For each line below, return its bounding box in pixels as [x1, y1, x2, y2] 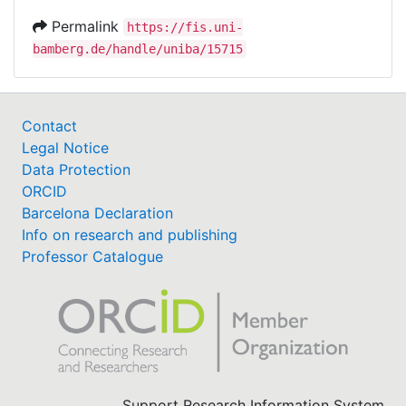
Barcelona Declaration [22, 203, 173, 222]
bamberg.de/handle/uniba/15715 [33, 41, 243, 56]
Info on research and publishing [22, 225, 237, 244]
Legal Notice [22, 138, 109, 157]
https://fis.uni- [127, 19, 243, 34]
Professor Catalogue [22, 246, 163, 266]
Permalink [47, 16, 123, 35]
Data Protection [22, 159, 130, 179]
